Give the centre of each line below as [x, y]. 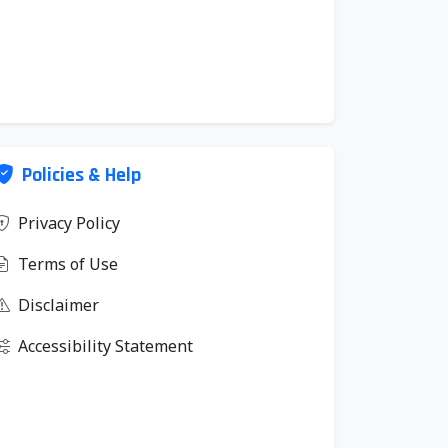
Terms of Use [68, 264]
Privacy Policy [69, 223]
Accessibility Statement [105, 346]
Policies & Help [81, 175]
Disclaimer [58, 305]
